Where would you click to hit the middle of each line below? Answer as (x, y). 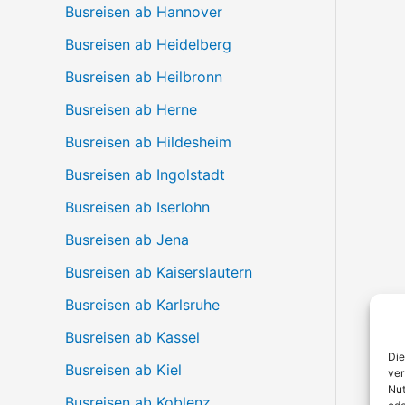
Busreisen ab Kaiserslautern (159, 272)
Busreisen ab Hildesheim (148, 141)
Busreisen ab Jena (127, 239)
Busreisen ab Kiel (123, 369)
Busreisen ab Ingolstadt (145, 174)
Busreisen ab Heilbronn (144, 76)
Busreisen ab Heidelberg (148, 44)
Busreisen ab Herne (131, 109)
